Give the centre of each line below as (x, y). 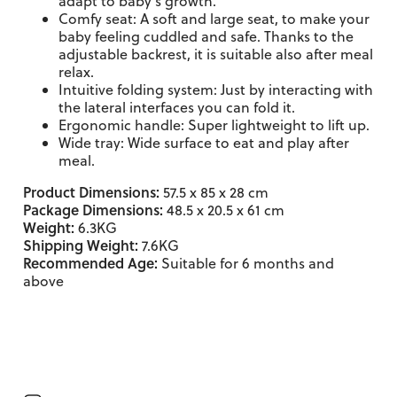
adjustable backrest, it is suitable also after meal (216, 54)
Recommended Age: (90, 263)
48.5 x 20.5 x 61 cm (224, 210)
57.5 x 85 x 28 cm (214, 192)
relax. (76, 72)
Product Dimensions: (91, 192)
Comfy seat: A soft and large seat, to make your (214, 19)
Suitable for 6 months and (246, 263)
